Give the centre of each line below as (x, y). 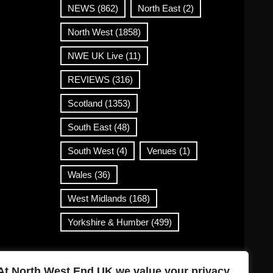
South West (90, 151)
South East (89, 127)
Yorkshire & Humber (108, 222)
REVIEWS (88, 80)
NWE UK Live (95, 56)
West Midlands (97, 198)
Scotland (85, 103)
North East (159, 8)
